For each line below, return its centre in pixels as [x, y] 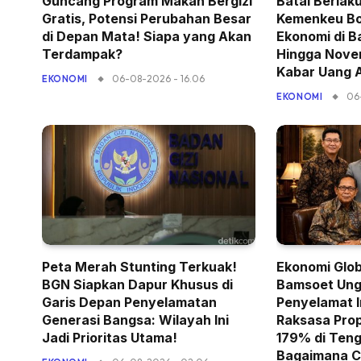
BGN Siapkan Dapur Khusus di [137, 284]
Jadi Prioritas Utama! [110, 337]
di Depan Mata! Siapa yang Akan [147, 36]
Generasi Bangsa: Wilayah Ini [135, 320]
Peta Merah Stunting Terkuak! [139, 266]
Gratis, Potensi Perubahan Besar [147, 18]
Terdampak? [82, 54]
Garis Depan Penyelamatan [129, 302]
